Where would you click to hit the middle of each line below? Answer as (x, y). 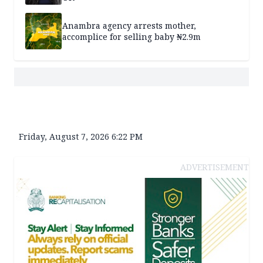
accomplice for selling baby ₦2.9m (131, 36)
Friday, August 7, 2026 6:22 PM (81, 136)
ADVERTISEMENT (215, 167)
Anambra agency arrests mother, (129, 25)
